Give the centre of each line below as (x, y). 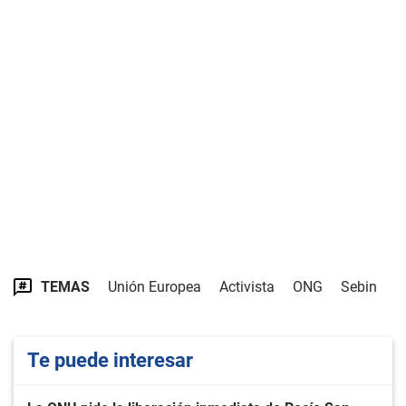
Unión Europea (155, 287)
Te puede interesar (110, 360)
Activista (247, 287)
